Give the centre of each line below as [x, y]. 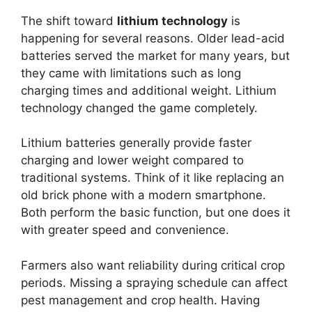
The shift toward [69, 21]
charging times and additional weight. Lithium [149, 90]
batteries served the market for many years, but [155, 55]
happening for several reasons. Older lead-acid [153, 38]
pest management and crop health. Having [140, 300]
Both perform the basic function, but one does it [156, 213]
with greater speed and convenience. [125, 230]
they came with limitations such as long [131, 73]
